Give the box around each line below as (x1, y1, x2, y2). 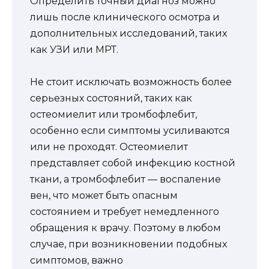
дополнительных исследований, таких (30, 28, 227, 40)
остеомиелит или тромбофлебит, (30, 109, 197, 121)
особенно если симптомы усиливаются (30, 125, 230, 137)
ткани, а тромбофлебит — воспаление (30, 174, 221, 186)
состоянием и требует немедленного (30, 206, 219, 218)
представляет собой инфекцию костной (30, 157, 235, 169)
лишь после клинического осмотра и (30, 11, 220, 23)
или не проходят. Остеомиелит (30, 141, 188, 153)
